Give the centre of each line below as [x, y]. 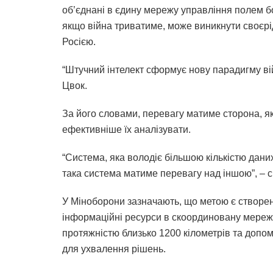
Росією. [79, 42]
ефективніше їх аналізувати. [126, 130]
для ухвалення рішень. [114, 249]
